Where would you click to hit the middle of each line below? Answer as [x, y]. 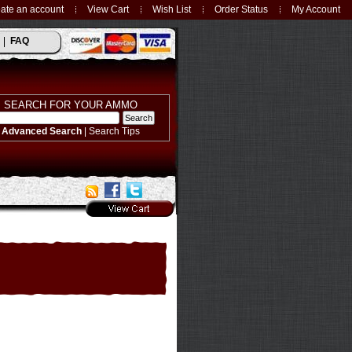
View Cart [108, 9]
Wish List [172, 9]
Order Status [241, 9]
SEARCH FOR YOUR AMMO [71, 105]
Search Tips [114, 131]
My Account [316, 9]
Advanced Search [42, 131]
